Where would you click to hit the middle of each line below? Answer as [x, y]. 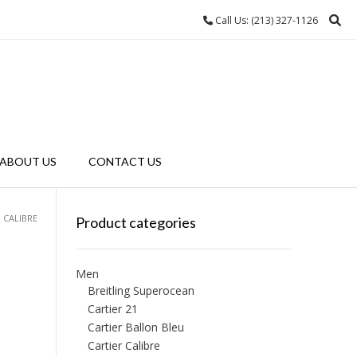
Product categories [135, 222]
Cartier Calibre [124, 345]
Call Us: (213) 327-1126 [265, 20]
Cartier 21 [112, 309]
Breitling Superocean [141, 290]
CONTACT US [125, 161]
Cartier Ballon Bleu [135, 327]
